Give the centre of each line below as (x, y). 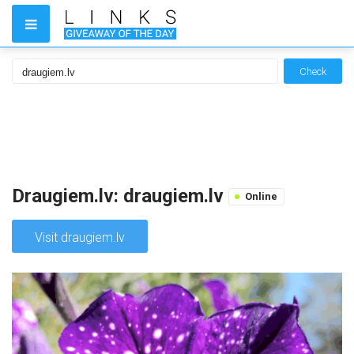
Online (261, 196)
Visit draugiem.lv (80, 237)
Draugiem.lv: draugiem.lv (120, 196)
